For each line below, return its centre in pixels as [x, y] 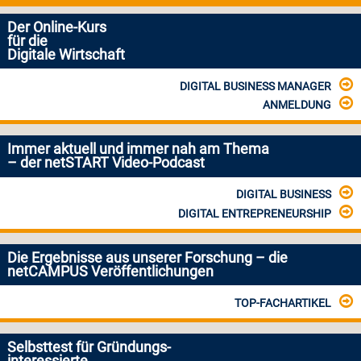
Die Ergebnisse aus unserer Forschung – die [147, 257]
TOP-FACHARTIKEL [282, 303]
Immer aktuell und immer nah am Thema [138, 149]
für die [27, 41]
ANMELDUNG [297, 104]
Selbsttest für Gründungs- [89, 348]
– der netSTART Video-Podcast [106, 163]
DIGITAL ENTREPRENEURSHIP [254, 213]
